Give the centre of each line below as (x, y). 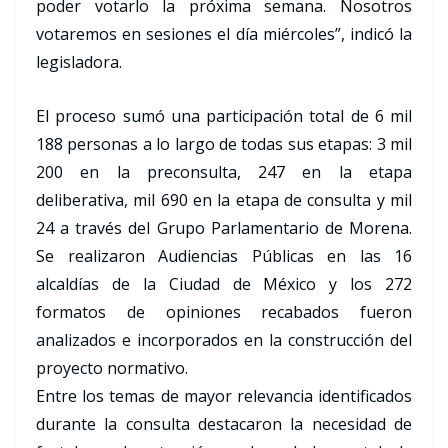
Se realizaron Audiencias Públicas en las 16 (224, 256)
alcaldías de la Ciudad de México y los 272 (224, 284)
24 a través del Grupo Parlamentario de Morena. (224, 228)
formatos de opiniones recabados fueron (224, 312)
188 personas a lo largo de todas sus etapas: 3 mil (224, 144)
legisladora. (79, 62)
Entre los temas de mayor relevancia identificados (224, 396)
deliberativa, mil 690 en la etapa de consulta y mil (224, 200)
